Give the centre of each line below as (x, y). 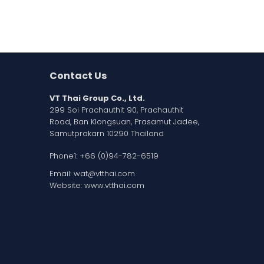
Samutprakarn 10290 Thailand (106, 134)
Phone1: (64, 156)
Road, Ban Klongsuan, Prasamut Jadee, (124, 122)
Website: (67, 186)
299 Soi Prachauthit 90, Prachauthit (116, 110)
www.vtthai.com (114, 186)
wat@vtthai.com (104, 174)
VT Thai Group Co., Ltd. (97, 98)
